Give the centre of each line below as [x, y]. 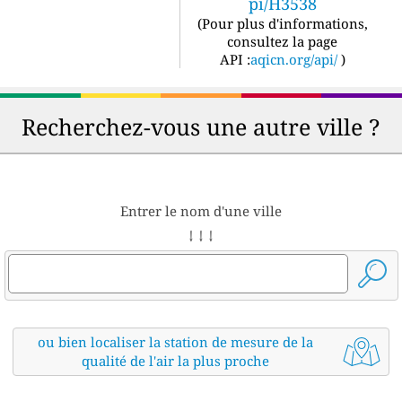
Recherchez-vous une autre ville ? [201, 127]
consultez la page [282, 41]
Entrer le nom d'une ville [201, 211]
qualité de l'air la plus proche [176, 361]
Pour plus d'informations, [284, 23]
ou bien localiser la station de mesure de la [176, 342]
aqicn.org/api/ [293, 59]
